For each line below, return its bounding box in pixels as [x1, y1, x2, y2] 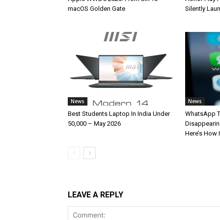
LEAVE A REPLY [68, 190, 123, 199]
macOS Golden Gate [68, 5, 125, 12]
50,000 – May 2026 [68, 120, 121, 127]
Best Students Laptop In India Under [68, 110, 170, 117]
